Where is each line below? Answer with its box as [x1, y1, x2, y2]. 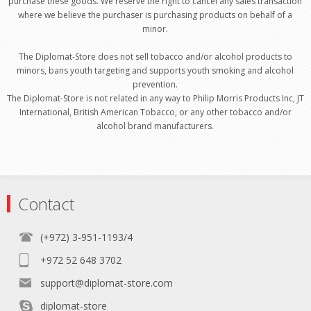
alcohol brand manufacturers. [96, 120, 215, 132]
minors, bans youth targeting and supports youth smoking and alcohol [17, 65, 294, 76]
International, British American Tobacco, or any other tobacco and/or [19, 106, 292, 118]
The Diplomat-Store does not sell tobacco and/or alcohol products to [18, 51, 292, 62]
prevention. [133, 78, 178, 90]
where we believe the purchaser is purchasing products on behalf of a [18, 9, 293, 21]
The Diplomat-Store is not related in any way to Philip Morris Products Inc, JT [6, 92, 304, 104]
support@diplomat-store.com [40, 276, 173, 289]
